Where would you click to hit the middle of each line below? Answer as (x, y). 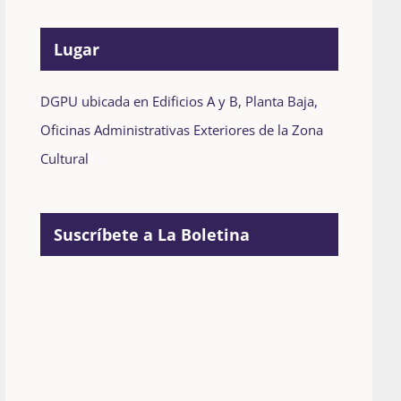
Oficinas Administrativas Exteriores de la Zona (181, 130)
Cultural (64, 159)
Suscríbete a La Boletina (151, 235)
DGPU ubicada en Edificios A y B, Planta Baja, (179, 102)
